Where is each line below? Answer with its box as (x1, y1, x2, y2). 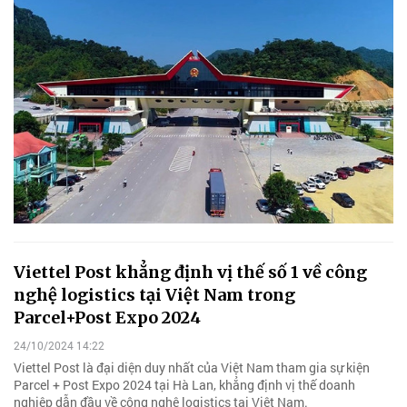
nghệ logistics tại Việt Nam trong (14, 284, 295, 306)
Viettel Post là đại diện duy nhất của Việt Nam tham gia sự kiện (14, 359, 370, 377)
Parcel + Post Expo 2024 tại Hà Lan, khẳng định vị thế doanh (14, 376, 355, 394)
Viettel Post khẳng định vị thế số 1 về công (14, 262, 367, 283)
